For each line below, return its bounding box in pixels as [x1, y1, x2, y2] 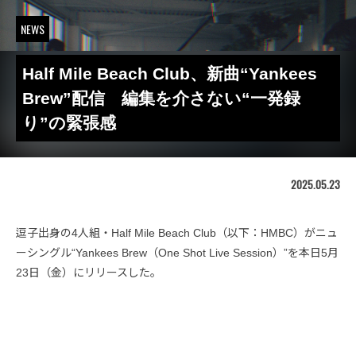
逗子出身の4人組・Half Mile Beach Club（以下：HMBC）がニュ [16, 226, 338, 239]
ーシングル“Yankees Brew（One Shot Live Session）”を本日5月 [16, 246, 339, 259]
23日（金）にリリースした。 [16, 266, 161, 279]
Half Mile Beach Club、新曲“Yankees [22, 64, 317, 83]
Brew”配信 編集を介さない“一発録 [22, 89, 300, 107]
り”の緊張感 [22, 114, 133, 132]
